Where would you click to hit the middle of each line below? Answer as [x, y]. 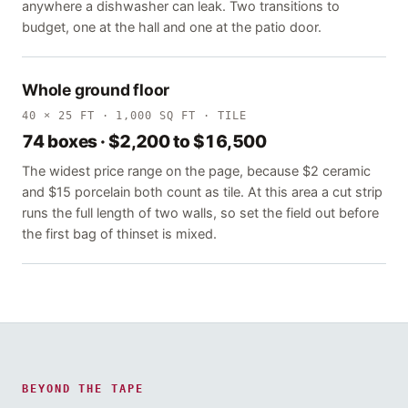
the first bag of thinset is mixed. [119, 235]
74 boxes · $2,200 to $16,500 [144, 142]
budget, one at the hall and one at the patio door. [172, 28]
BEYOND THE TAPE [83, 389]
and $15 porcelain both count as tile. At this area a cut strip [202, 193]
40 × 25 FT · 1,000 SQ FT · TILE [134, 116]
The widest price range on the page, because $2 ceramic [196, 172]
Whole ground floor [96, 90]
